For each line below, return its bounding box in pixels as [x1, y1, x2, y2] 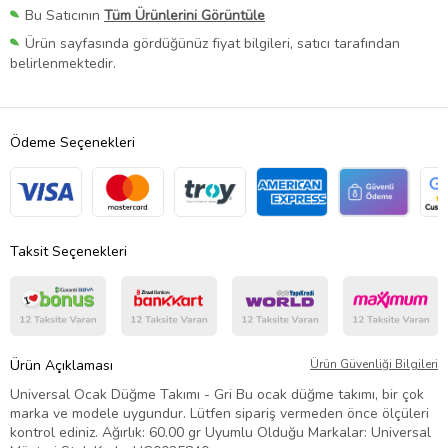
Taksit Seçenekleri [10, 242, 127, 262]
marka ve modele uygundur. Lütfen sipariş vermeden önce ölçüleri [10, 404, 429, 424]
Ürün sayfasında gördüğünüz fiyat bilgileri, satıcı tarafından [25, 34, 400, 54]
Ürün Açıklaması [10, 356, 113, 376]
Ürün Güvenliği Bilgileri [310, 356, 438, 373]
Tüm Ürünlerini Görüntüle [104, 6, 265, 26]
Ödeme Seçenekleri [10, 133, 135, 153]
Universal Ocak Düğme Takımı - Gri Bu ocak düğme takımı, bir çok [10, 385, 424, 405]
